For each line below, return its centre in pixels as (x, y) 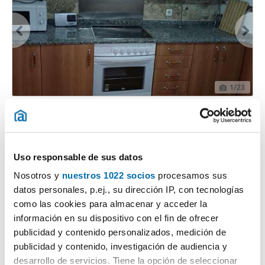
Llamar (201, 167)
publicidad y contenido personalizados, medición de (120, 232)
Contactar (91, 167)
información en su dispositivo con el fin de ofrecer (116, 218)
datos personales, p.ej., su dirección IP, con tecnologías (129, 190)
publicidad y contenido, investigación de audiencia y (120, 247)
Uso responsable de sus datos (78, 157)
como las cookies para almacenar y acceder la (110, 204)
